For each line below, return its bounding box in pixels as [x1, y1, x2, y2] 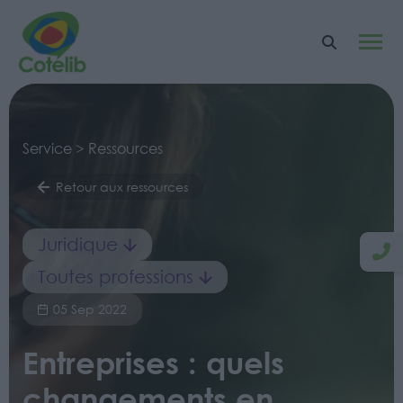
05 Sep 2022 [53, 300, 128, 318]
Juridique [38, 232, 118, 257]
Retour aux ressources [56, 178, 188, 196]
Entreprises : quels [22, 340, 284, 384]
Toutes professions [38, 264, 193, 290]
